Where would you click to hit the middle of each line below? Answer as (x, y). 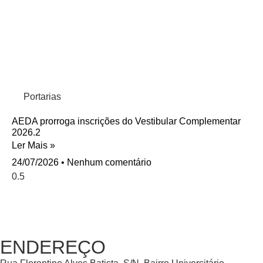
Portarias (42, 97)
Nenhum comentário (108, 162)
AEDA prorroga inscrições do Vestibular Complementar (126, 121)
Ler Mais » (33, 145)
